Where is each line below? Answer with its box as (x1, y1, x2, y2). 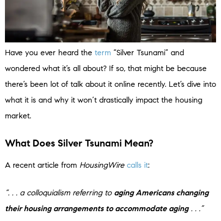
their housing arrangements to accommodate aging (5, 203, 188, 213)
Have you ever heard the (5, 47, 95, 57)
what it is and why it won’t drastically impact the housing (5, 95, 202, 105)
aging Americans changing (114, 187, 209, 197)
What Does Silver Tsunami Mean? (5, 137, 153, 149)
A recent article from (5, 160, 77, 170)
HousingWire (77, 160, 127, 170)
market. (5, 110, 31, 120)
